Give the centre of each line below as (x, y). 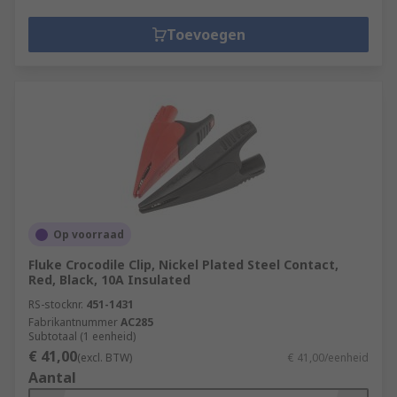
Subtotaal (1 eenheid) (82, 336)
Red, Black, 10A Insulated (109, 280)
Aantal (52, 378)
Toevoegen (206, 35)
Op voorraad (89, 234)
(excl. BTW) (105, 358)
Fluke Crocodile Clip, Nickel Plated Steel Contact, (183, 265)
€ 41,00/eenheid (328, 358)
